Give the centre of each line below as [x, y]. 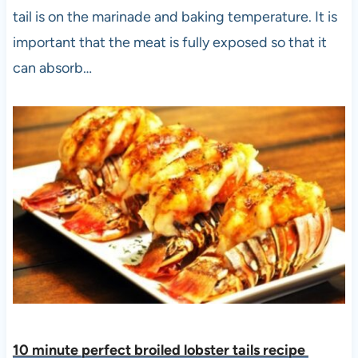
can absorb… [52, 68]
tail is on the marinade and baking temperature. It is [175, 16]
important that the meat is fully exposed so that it [169, 42]
